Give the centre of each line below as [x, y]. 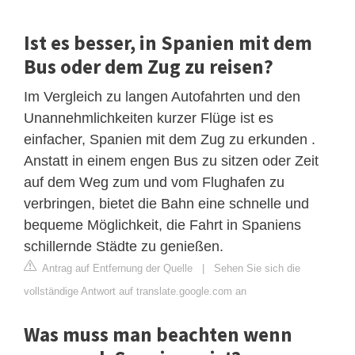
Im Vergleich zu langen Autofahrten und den [162, 96]
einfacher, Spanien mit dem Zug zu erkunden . [170, 139]
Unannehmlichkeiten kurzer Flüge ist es [149, 118]
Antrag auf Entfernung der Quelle [116, 268]
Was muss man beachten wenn [158, 334]
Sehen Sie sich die [257, 268]
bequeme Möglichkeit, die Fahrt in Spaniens [162, 225]
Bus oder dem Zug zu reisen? [149, 66]
